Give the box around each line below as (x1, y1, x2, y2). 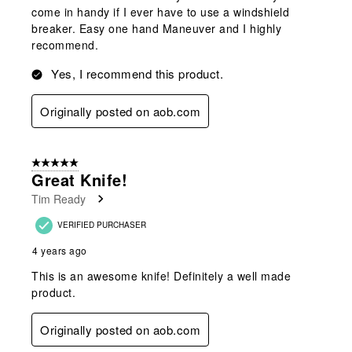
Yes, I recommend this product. (51, 64, 223, 82)
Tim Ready (31, 190, 86, 207)
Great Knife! (31, 167, 127, 191)
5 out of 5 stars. (31, 156, 104, 170)
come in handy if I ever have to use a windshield (31, 3, 289, 20)
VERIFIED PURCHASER (57, 218, 146, 230)
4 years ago (32, 243, 87, 257)
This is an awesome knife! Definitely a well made (31, 267, 291, 284)
